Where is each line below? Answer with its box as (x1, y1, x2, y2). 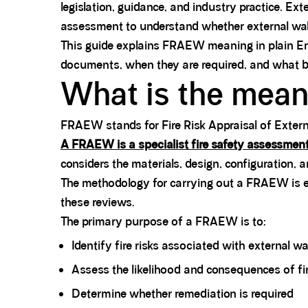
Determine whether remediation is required (71, 286, 294, 302)
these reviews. (60, 195, 135, 210)
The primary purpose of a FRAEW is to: (60, 214, 266, 230)
